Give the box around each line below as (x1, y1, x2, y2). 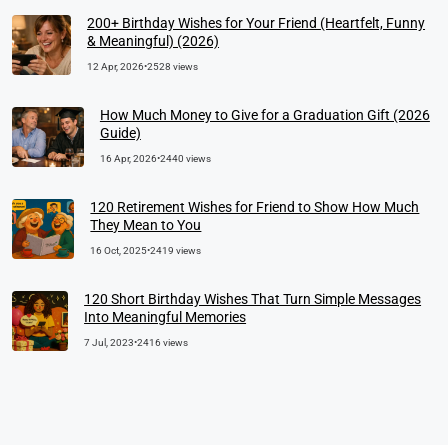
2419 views (150, 245, 202, 257)
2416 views (137, 337, 189, 349)
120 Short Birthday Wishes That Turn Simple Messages (84, 291, 422, 308)
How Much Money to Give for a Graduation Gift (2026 (99, 107, 430, 124)
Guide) (99, 125, 141, 142)
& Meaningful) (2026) (87, 33, 220, 50)
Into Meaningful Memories (84, 309, 247, 326)
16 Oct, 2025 (90, 245, 148, 257)
